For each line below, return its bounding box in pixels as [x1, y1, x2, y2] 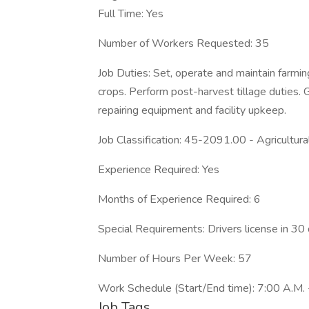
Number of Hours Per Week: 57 [98, 251, 252, 266]
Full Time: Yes [98, 6, 163, 21]
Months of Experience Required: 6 [98, 192, 261, 207]
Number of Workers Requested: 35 [98, 36, 269, 51]
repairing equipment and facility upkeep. [98, 103, 286, 118]
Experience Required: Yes [98, 162, 219, 177]
